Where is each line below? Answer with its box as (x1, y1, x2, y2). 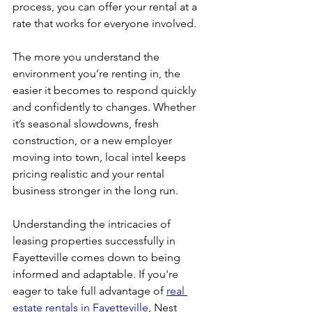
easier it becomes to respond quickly (13, 84, 198, 97)
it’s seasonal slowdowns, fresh (13, 117, 162, 130)
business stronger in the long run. (13, 184, 178, 197)
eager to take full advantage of (13, 284, 166, 297)
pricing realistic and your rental (13, 167, 167, 180)
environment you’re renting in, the (13, 67, 183, 80)
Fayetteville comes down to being (13, 251, 183, 264)
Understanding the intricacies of (13, 217, 173, 231)
